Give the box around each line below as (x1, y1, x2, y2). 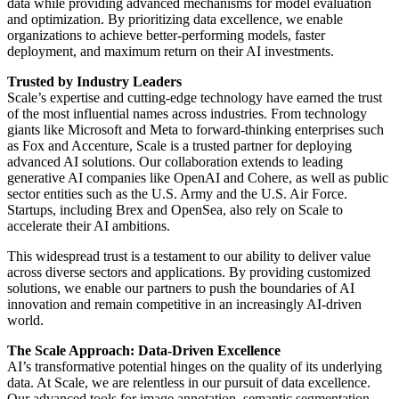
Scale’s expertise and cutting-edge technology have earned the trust (7, 90, 382, 106)
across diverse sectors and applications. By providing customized (7, 265, 370, 281)
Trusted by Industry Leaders (7, 74, 182, 90)
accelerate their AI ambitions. (7, 218, 170, 234)
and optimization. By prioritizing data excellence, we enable (7, 12, 343, 28)
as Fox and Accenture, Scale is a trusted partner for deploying (7, 138, 352, 154)
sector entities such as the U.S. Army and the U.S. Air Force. (7, 186, 347, 202)
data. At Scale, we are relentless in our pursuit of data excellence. (7, 375, 370, 391)
